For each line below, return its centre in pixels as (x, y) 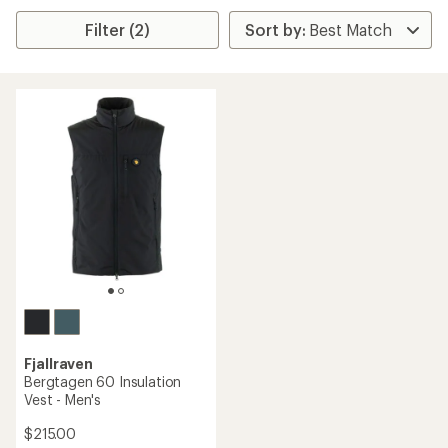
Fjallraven (59, 363)
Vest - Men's (63, 399)
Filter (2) (118, 29)
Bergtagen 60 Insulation (103, 381)
